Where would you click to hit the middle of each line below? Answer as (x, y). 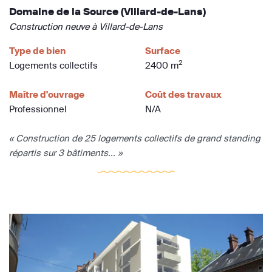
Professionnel (38, 109)
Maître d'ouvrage (47, 95)
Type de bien (37, 51)
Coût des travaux (183, 95)
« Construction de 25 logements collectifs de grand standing (135, 138)
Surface (163, 51)
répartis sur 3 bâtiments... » (66, 153)
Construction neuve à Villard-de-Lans (86, 27)
